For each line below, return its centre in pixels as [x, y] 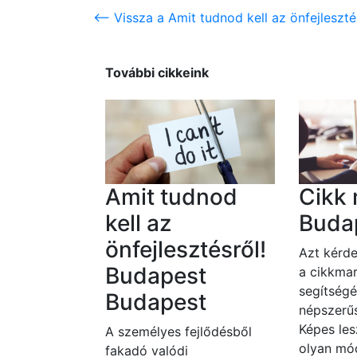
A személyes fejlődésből [178, 332]
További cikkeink [157, 73]
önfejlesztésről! [186, 250]
